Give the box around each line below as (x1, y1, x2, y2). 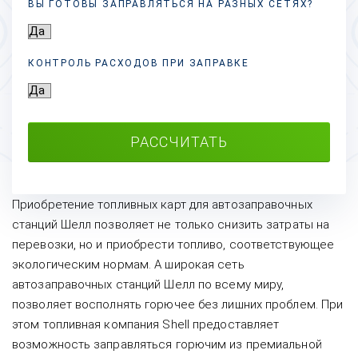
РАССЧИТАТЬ (130, 133, 228, 150)
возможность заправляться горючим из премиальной (12, 337, 322, 352)
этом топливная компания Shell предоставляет (12, 317, 280, 332)
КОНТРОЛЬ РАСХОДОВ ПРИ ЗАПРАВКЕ (28, 58, 249, 69)
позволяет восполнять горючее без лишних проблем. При (12, 297, 344, 312)
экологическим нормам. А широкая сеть (12, 257, 245, 272)
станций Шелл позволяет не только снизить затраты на (12, 217, 330, 232)
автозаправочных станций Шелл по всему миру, (12, 277, 284, 292)
